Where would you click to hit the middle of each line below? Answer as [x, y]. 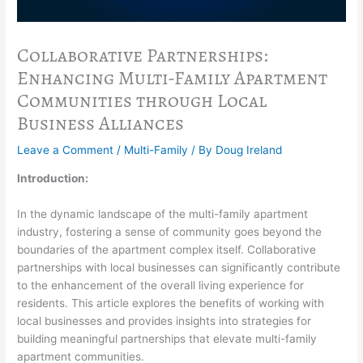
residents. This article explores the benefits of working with [171, 303]
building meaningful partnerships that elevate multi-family [167, 338]
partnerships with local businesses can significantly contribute [179, 267]
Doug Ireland [249, 150]
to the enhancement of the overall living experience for [161, 285]
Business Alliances [101, 124]
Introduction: [53, 178]
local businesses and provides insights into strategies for [164, 320]
